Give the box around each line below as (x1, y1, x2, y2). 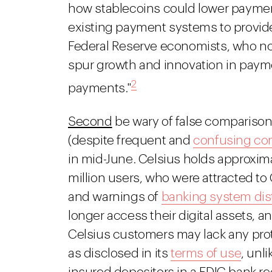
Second (68, 115, 112, 128)
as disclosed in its (68, 247, 171, 260)
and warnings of (68, 191, 161, 203)
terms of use (171, 247, 242, 260)
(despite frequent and (68, 134, 194, 147)
